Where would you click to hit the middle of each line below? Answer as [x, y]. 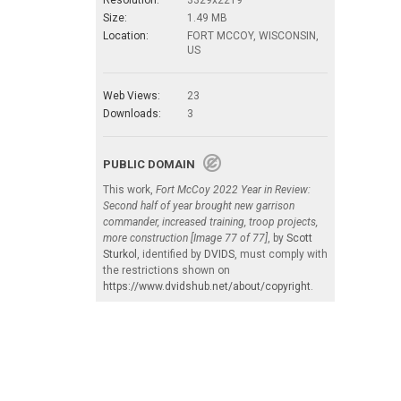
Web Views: [132, 95]
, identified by [171, 254]
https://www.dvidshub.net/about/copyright [207, 286]
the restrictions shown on [166, 270]
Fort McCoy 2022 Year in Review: [233, 189]
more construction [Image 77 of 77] [185, 238]
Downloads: [132, 113]
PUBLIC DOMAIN [153, 164]
